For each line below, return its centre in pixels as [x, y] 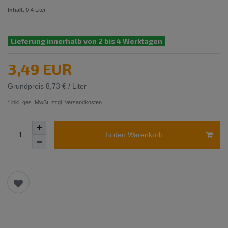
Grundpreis [27, 86]
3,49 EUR [40, 69]
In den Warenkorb [134, 135]
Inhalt [15, 9]
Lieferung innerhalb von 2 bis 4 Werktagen [86, 41]
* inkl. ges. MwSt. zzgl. [35, 103]
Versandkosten [82, 103]
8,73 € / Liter [66, 86]
